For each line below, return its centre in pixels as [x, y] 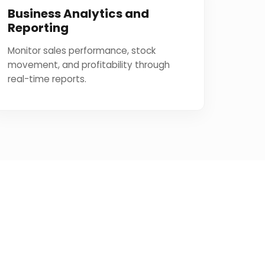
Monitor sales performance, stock [81, 51]
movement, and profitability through [88, 65]
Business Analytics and [78, 14]
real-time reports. [47, 79]
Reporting [38, 28]
